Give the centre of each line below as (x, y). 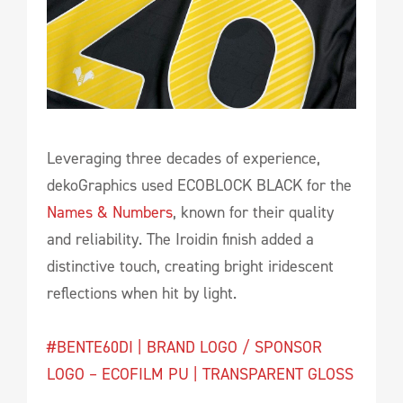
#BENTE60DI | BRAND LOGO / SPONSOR (184, 348)
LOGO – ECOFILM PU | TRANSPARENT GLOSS (200, 375)
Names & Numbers (110, 213)
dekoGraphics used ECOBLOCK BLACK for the (199, 186)
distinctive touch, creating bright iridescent (190, 267)
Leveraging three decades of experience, (184, 159)
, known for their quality (253, 213)
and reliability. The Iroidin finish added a (180, 240)
